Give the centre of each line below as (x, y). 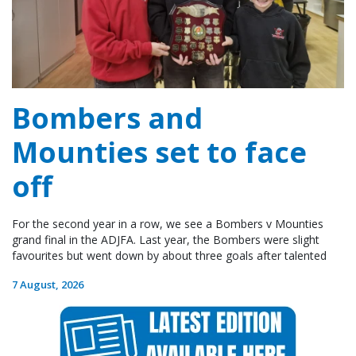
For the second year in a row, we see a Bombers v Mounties (168, 224)
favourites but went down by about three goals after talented (169, 256)
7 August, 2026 (48, 285)
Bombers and (107, 118)
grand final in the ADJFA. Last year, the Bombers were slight (166, 240)
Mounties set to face (159, 153)
